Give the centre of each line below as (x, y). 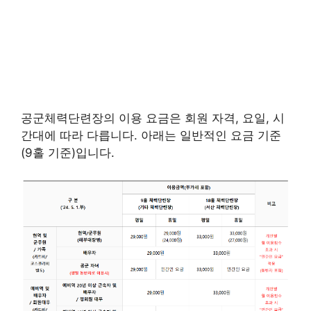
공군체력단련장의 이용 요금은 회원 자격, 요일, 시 (153, 118)
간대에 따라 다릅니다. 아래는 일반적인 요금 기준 (151, 135)
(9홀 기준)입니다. (68, 152)
